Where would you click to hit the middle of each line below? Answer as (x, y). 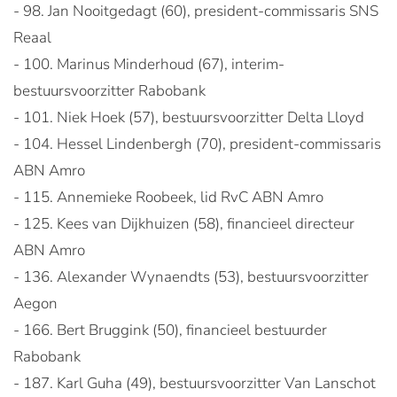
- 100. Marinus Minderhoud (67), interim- (149, 64)
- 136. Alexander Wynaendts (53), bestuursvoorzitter (191, 277)
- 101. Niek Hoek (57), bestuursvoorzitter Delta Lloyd (189, 117)
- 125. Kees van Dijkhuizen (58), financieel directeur (184, 224)
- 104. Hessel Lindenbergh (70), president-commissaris (197, 144)
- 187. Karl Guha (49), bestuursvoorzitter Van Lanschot (195, 383)
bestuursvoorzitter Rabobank (109, 91)
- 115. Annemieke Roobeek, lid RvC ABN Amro (168, 197)
